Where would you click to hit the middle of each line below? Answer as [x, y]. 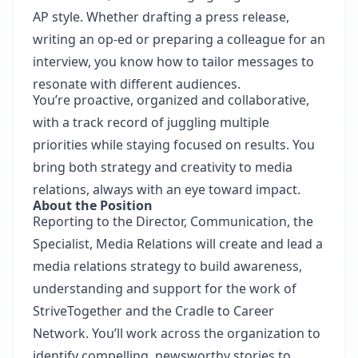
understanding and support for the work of [165, 288]
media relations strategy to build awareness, [167, 266]
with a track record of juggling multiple [151, 122]
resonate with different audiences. [137, 84]
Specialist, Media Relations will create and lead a [178, 244]
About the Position [93, 205]
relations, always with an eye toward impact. [167, 189]
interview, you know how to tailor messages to [173, 62]
